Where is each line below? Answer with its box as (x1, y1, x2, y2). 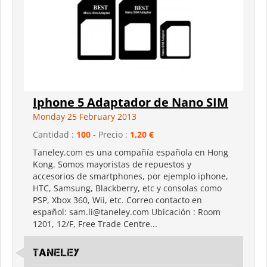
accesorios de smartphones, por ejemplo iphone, (33, 170, 228, 182)
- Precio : (91, 128, 130, 140)
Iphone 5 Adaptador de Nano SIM (33, 94, 228, 110)
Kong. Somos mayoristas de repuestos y (33, 158, 191, 170)
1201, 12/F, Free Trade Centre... (33, 218, 157, 229)
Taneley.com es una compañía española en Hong (33, 146, 228, 158)
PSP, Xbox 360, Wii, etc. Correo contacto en (33, 194, 202, 206)
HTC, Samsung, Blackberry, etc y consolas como (33, 182, 222, 194)
